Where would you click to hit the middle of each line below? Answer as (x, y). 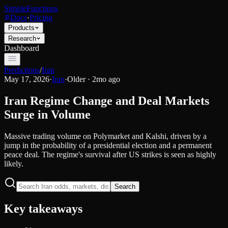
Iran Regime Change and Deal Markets (107, 101)
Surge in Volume (47, 114)
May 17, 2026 (27, 79)
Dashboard (22, 48)
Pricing (41, 18)
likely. (14, 163)
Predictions (22, 70)
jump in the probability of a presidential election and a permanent (108, 145)
